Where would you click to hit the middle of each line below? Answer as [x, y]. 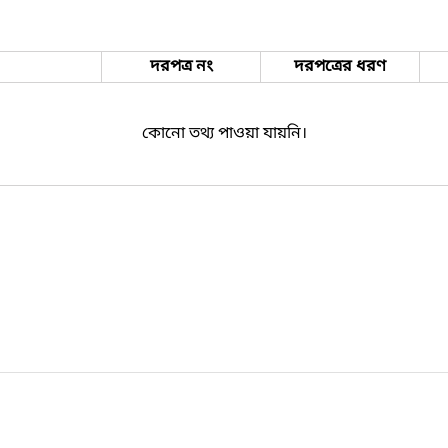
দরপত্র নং [181, 66]
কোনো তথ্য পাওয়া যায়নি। [224, 133]
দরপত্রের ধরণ [340, 66]
